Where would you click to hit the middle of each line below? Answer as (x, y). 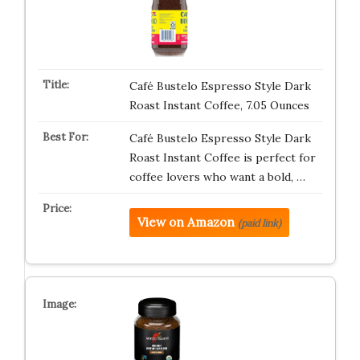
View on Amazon (186, 222)
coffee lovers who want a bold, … (217, 177)
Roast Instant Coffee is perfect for (222, 157)
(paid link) (259, 223)
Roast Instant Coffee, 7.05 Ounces (219, 105)
